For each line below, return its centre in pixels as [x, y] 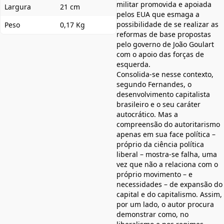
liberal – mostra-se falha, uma [167, 154]
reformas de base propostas [164, 34]
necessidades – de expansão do [169, 184]
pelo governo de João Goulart [165, 44]
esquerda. [133, 64]
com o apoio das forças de [160, 54]
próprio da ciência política [160, 144]
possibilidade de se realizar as [167, 24]
